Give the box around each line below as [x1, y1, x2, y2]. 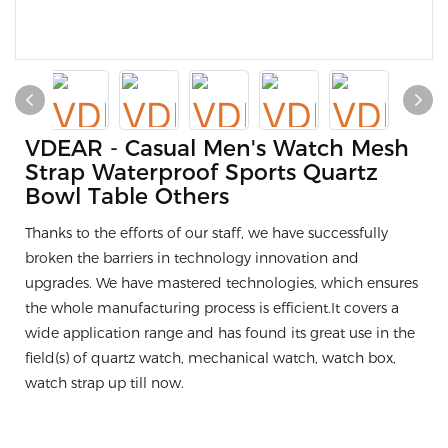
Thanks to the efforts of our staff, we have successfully [25, 224, 388, 242]
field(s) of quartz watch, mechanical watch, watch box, [25, 349, 396, 367]
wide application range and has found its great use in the [25, 324, 415, 342]
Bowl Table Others [25, 183, 229, 210]
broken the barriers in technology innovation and [25, 249, 359, 267]
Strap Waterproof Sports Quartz [25, 159, 378, 186]
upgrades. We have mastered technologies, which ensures [25, 274, 418, 292]
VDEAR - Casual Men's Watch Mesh [25, 135, 409, 162]
